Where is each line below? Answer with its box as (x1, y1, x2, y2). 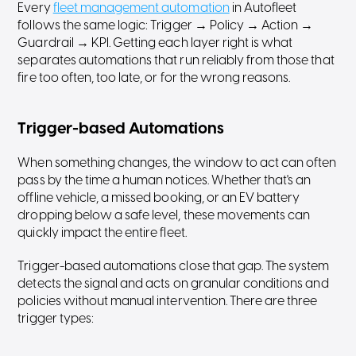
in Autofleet (229, 2, 297, 15)
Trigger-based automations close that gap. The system (17, 260, 330, 273)
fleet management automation (52, 2, 230, 15)
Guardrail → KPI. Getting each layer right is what (17, 37, 293, 50)
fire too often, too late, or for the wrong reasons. (17, 72, 291, 85)
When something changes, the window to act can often (17, 157, 337, 170)
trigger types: (17, 312, 94, 326)
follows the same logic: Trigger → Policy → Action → (17, 19, 314, 33)
